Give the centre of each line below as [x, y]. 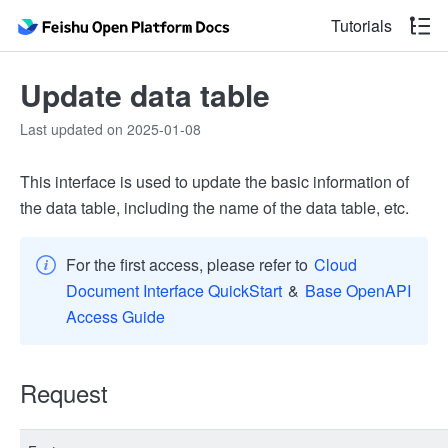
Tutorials [361, 25]
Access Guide [115, 316]
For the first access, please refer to [189, 264]
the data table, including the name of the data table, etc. [214, 207]
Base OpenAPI [358, 290]
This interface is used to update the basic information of [214, 181]
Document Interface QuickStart [174, 290]
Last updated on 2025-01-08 [110, 129]
